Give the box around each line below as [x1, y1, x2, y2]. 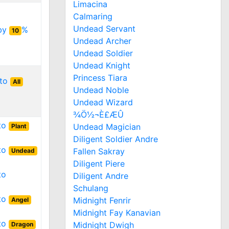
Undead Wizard [73, 97, 133, 107]
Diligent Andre [73, 170, 128, 181]
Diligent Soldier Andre [73, 133, 158, 144]
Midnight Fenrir [73, 195, 131, 205]
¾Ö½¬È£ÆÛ [73, 109, 124, 120]
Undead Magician [73, 121, 141, 132]
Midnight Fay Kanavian [73, 207, 161, 218]
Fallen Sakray [73, 146, 125, 156]
